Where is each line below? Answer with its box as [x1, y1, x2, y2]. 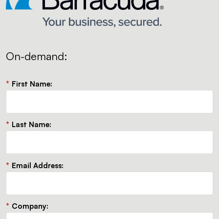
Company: [12, 201, 48, 211]
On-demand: [6, 49, 67, 63]
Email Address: [12, 160, 64, 170]
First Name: [12, 79, 52, 88]
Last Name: [12, 120, 51, 130]
